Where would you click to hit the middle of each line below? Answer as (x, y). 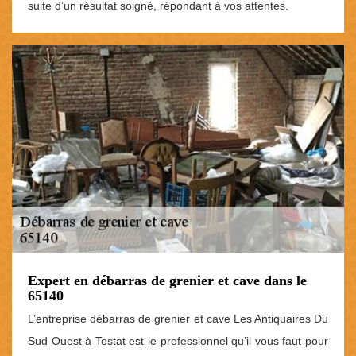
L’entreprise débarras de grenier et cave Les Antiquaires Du (178, 318)
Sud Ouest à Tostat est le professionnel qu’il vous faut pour (178, 341)
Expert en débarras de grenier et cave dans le (167, 280)
